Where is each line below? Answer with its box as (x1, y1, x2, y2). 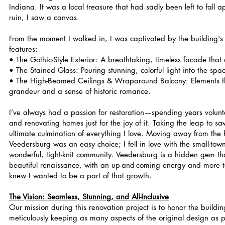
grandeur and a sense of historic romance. (9, 86, 151, 96)
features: (9, 44, 38, 54)
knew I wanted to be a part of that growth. (9, 171, 152, 180)
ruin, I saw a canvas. (9, 13, 79, 22)
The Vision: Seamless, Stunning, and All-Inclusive (9, 192, 169, 201)
